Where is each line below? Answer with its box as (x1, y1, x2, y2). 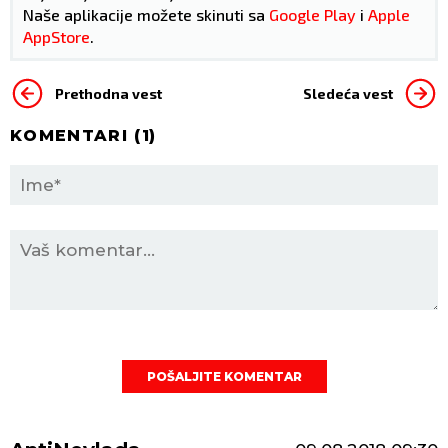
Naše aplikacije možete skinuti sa (23, 5, 269, 25)
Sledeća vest (303, 84, 393, 102)
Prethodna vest (55, 84, 162, 102)
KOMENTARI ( (10, 126, 142, 146)
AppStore (23, 27, 90, 47)
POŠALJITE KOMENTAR (146, 369, 302, 385)
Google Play (269, 5, 356, 25)
